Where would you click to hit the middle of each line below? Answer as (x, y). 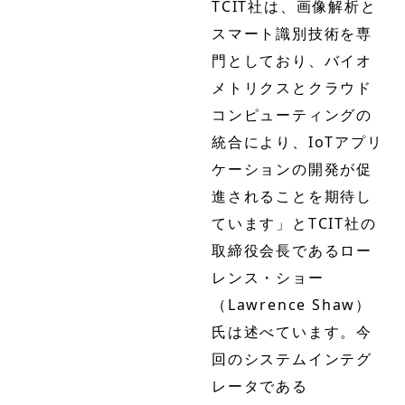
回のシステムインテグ (292, 359)
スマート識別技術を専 (292, 34)
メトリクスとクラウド (292, 88)
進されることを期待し (292, 197)
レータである (260, 386)
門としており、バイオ (292, 61)
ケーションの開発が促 (292, 170)
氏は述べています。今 (292, 332)
